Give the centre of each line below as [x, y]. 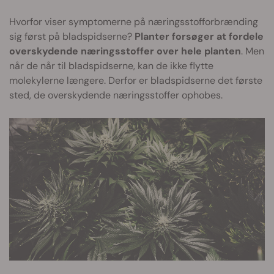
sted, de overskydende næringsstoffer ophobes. [116, 95]
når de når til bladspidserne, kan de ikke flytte [111, 66]
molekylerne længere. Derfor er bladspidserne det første [136, 81]
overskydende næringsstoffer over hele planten [125, 51]
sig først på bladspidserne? [72, 37]
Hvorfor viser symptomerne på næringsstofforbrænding [134, 22]
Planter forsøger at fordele [199, 37]
